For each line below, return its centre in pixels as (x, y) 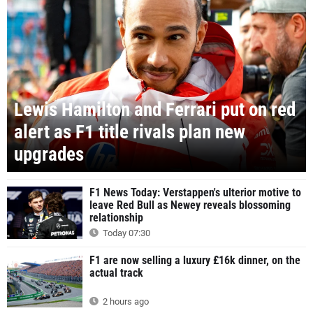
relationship (116, 217)
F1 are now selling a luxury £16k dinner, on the (195, 261)
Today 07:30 (125, 233)
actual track (116, 273)
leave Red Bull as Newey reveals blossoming (190, 205)
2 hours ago (125, 302)
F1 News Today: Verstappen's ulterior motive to (195, 192)
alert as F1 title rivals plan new (130, 132)
